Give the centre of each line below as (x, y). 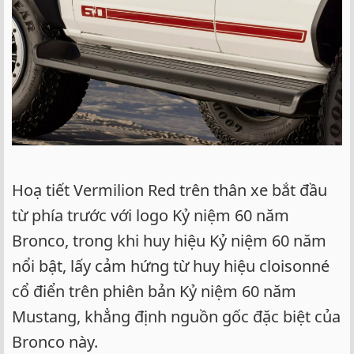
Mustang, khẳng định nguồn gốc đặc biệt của (176, 317)
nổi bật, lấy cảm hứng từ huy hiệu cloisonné (171, 266)
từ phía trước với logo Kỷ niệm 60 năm (151, 216)
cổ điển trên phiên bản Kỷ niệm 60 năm (154, 292)
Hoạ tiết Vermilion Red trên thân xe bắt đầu (169, 190)
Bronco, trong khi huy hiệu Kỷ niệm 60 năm (169, 241)
